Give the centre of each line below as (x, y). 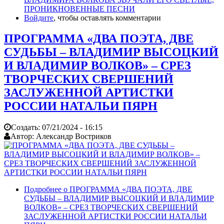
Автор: (23, 136)
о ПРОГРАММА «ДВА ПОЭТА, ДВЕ (127, 189)
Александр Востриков (74, 136)
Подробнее (43, 189)
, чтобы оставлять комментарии (107, 17)
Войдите (39, 17)
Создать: (26, 127)
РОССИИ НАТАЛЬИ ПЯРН (81, 106)
